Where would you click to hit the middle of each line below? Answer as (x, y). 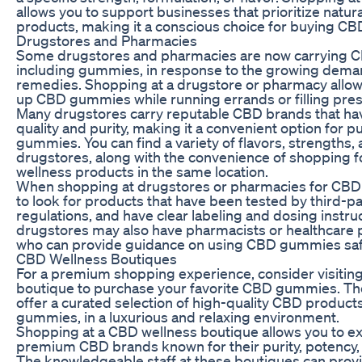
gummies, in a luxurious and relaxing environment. (178, 316)
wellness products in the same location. (142, 171)
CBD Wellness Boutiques (97, 258)
